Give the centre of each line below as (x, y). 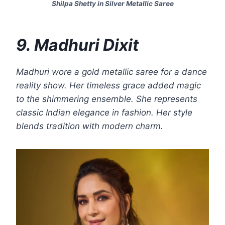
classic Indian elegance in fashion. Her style (104, 113)
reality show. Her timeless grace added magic (108, 86)
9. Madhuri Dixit (77, 45)
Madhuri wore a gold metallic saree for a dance (111, 72)
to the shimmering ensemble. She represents (107, 99)
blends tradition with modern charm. (90, 126)
